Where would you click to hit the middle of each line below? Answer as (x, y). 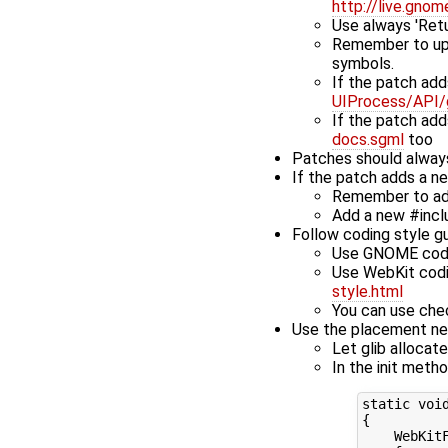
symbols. (363, 64)
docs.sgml (368, 140)
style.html (367, 292)
